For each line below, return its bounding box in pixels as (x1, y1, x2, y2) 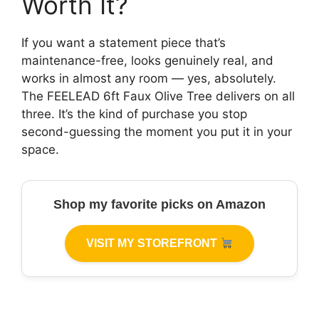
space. (21, 142, 59, 157)
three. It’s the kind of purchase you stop (21, 107, 247, 121)
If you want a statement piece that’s (21, 36, 226, 50)
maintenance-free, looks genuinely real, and (21, 53, 273, 68)
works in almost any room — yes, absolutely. (21, 71, 276, 85)
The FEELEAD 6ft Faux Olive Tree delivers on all (21, 89, 295, 103)
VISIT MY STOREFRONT (85, 237, 220, 249)
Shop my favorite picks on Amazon (53, 197, 266, 211)
